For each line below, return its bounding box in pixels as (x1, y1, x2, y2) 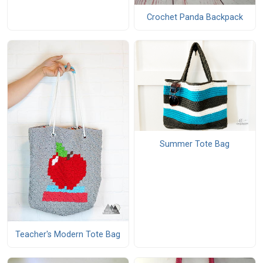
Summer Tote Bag (160, 139, 230, 149)
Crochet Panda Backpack (146, 12, 243, 22)
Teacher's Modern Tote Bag (15, 229, 121, 240)
